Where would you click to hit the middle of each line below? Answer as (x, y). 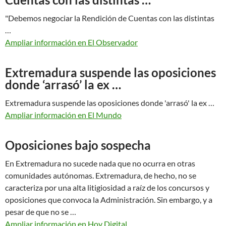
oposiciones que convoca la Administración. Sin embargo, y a (109, 200)
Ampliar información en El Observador (71, 42)
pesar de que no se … (41, 212)
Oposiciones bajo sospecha (78, 145)
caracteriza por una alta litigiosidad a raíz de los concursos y (107, 188)
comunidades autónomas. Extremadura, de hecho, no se (101, 176)
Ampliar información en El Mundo (63, 115)
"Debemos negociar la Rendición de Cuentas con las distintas (110, 18)
